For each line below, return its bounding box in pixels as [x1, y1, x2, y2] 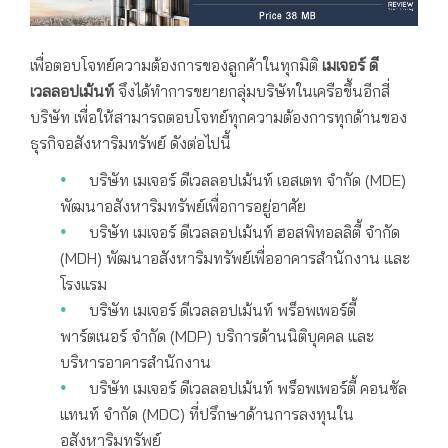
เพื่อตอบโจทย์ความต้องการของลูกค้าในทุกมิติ [30, 54, 322, 75]
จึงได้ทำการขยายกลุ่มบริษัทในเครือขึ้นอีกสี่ [118, 80, 390, 101]
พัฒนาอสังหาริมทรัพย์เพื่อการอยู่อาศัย [60, 196, 306, 217]
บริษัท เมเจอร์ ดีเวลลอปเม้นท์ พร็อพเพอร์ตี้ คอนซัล [88, 378, 407, 399]
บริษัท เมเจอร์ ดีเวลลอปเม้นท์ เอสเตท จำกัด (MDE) [88, 170, 406, 191]
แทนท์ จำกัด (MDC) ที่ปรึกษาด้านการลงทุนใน [60, 404, 354, 425]
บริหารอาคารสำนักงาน [60, 352, 211, 373]
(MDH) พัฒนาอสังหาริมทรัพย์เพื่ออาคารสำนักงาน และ [60, 248, 410, 269]
